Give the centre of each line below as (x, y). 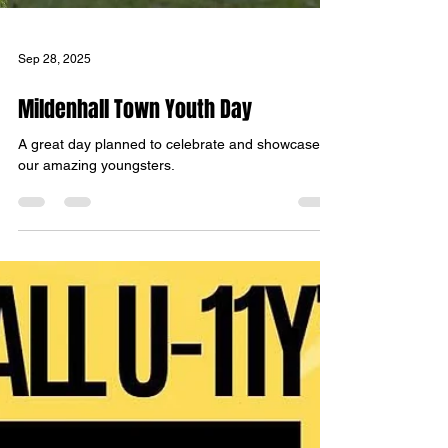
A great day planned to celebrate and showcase (169, 180)
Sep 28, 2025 (54, 95)
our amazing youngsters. (96, 201)
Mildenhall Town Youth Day (135, 145)
